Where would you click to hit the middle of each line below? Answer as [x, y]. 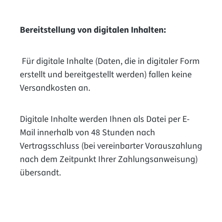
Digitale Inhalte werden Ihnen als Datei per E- [105, 119]
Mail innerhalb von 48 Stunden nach [87, 132]
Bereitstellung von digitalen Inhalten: [93, 30]
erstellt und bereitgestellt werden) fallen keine [106, 74]
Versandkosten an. [55, 88]
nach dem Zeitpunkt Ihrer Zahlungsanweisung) [109, 159]
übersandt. [40, 172]
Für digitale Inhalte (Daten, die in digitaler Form [110, 61]
